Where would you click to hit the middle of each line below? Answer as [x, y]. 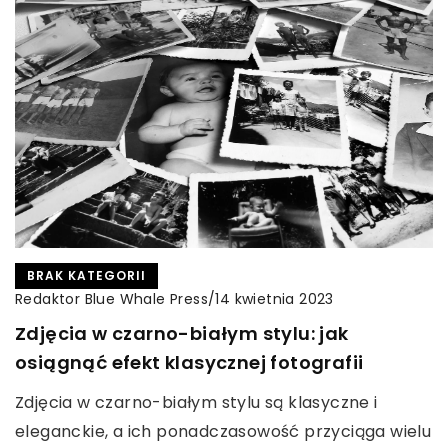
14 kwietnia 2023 [274, 299]
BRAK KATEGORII [86, 275]
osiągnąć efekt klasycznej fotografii [189, 362]
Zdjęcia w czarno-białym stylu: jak [182, 333]
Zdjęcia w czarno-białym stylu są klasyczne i [196, 402]
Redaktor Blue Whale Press [111, 298]
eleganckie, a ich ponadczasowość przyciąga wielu [223, 431]
